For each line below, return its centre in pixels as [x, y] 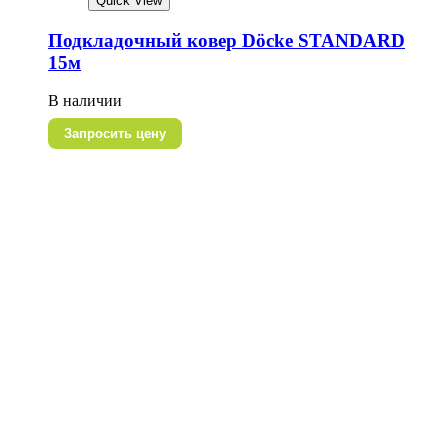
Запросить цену [115, 134]
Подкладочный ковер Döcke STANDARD [226, 40]
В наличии [85, 101]
